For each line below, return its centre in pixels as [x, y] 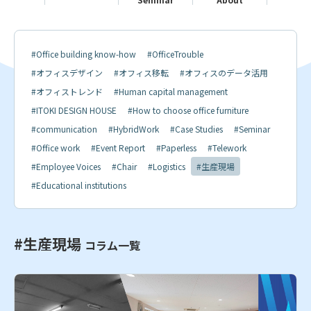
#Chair [124, 166]
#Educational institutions [79, 185]
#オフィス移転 [141, 72]
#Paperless [176, 147]
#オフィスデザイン [67, 72]
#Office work [56, 147]
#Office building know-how [84, 53]
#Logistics [167, 166]
